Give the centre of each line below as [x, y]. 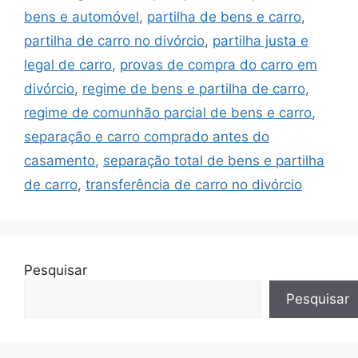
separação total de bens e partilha [214, 160]
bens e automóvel [82, 16]
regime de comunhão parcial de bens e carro [168, 112]
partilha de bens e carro [224, 16]
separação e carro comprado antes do [147, 136]
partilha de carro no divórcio [114, 40]
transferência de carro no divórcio [194, 184]
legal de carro [68, 64]
